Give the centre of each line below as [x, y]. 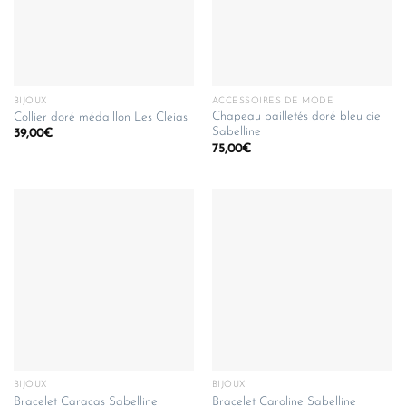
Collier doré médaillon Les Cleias [100, 118]
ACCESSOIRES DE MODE [273, 101]
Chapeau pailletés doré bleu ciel [297, 117]
